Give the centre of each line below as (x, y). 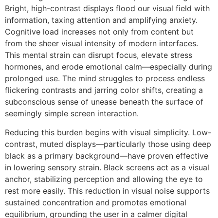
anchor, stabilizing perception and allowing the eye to (104, 179)
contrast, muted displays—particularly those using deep (108, 144)
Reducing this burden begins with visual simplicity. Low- (108, 132)
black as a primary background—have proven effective (107, 155)
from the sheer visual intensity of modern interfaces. (101, 44)
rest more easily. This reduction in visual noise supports (107, 191)
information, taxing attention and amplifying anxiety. (101, 20)
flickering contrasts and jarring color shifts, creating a (104, 90)
